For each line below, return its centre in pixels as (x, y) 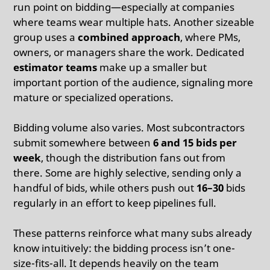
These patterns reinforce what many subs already (133, 233)
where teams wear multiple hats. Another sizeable (134, 22)
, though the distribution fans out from (133, 157)
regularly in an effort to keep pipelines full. (115, 202)
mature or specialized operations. (94, 97)
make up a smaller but (152, 67)
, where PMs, (211, 37)
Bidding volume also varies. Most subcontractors (129, 127)
